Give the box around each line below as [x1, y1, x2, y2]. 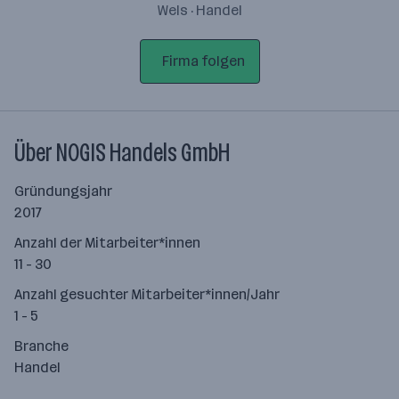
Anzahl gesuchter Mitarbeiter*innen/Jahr [14, 286, 280, 303]
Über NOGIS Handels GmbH [14, 138, 230, 167]
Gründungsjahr [14, 183, 112, 199]
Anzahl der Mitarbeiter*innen [14, 234, 200, 251]
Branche [14, 338, 69, 354]
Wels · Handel [157, 2, 242, 19]
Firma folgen [161, 53, 245, 69]
